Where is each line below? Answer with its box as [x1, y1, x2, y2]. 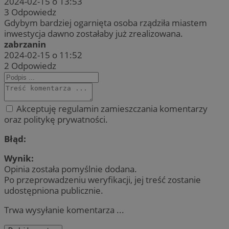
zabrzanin [4, 38, 46, 50]
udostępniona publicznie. [4, 184, 103, 196]
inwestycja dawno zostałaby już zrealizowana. [4, 27, 183, 39]
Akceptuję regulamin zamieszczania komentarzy [14, 102, 208, 114]
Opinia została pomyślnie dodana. [4, 163, 137, 175]
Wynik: [4, 152, 34, 164]
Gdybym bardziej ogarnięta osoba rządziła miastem [4, 16, 207, 29]
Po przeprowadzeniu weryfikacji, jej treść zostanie [4, 173, 201, 186]
